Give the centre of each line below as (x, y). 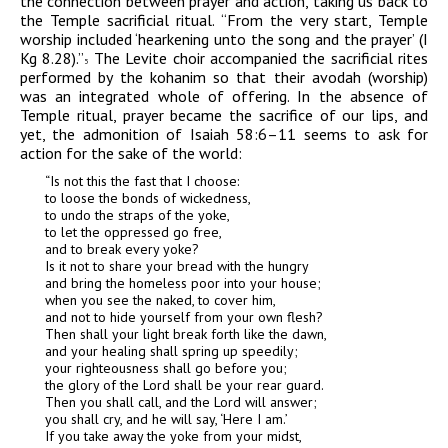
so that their (259, 77)
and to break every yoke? (122, 249)
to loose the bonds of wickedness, (148, 198)
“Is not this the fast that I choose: (142, 181)
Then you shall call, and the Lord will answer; (181, 402)
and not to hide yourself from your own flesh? (184, 317)
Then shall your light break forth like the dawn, (186, 334)
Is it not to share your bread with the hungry (177, 266)
